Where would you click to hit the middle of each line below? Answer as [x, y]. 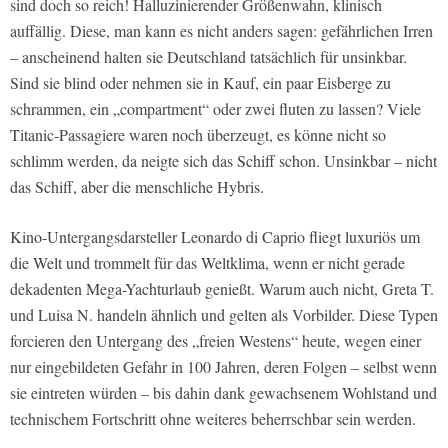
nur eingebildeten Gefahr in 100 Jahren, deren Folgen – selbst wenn [223, 366]
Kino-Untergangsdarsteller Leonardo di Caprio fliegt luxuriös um [215, 236]
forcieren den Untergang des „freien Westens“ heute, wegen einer [215, 340]
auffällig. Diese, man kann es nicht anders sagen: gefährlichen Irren [221, 30]
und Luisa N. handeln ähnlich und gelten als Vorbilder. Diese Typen [224, 314]
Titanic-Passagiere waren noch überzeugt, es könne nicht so [198, 134]
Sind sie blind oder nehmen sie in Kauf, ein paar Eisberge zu [200, 82]
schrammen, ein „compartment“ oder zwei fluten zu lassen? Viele [215, 108]
